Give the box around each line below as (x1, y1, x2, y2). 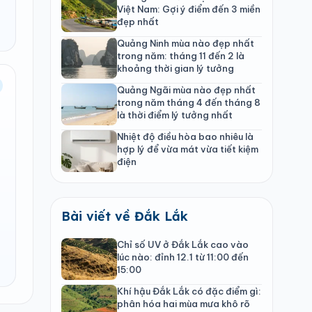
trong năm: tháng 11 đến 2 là (117, 49, 244, 61)
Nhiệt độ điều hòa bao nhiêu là (117, 130, 253, 142)
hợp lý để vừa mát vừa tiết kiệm (117, 143, 258, 155)
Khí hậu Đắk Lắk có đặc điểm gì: (117, 285, 261, 297)
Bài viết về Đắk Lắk (61, 208, 188, 224)
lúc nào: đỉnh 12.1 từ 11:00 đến (117, 251, 249, 263)
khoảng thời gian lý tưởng (117, 62, 234, 74)
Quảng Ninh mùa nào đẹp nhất (117, 37, 254, 49)
